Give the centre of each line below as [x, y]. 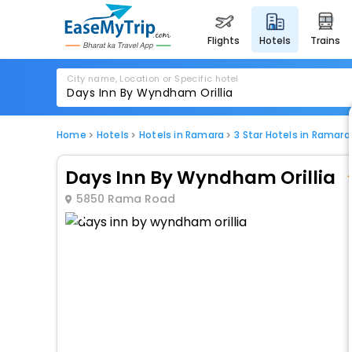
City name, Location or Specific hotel [153, 79]
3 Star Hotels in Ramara [292, 135]
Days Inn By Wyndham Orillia [200, 177]
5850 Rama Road [125, 199]
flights [226, 40]
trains [328, 40]
